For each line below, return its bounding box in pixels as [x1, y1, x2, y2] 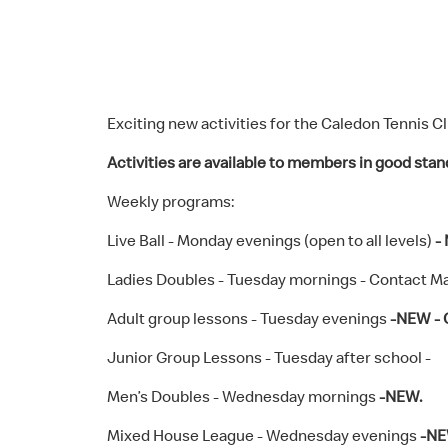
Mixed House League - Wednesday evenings [107, 425, 420, 445]
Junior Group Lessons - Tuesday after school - [107, 347, 434, 367]
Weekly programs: [107, 191, 235, 211]
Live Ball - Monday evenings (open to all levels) [107, 230, 435, 250]
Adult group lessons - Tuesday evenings [107, 308, 390, 328]
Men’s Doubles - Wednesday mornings [107, 386, 379, 406]
